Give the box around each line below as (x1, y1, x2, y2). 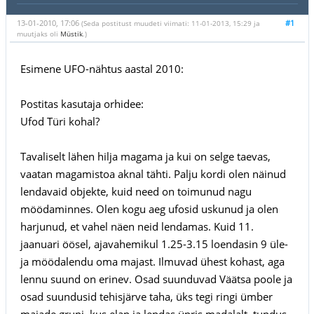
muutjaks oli (16, 28, 60, 39)
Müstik (60, 28, 83, 39)
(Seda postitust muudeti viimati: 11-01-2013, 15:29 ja (81, 18, 260, 28)
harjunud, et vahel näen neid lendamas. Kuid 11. (20, 219, 254, 233)
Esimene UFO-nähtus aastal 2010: (20, 61, 184, 76)
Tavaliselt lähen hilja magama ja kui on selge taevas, (20, 149, 271, 163)
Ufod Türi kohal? (20, 114, 100, 128)
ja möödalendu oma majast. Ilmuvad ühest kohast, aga (20, 254, 285, 268)
